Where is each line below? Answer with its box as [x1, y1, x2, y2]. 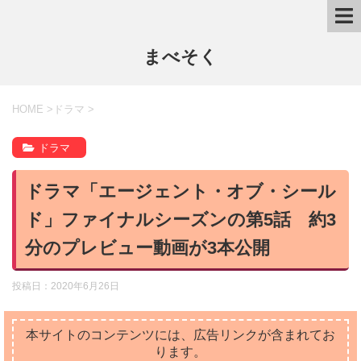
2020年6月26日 [51, 280, 119, 292]
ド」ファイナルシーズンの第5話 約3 [25, 209, 336, 230]
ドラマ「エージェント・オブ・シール [25, 180, 336, 201]
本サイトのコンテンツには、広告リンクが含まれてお [26, 328, 335, 342]
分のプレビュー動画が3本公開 [25, 237, 270, 258]
